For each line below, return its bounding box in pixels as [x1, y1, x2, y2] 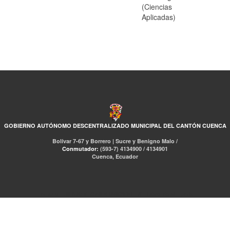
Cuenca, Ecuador [92, 152, 138, 160]
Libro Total [146, 189, 176, 198]
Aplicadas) [142, 11, 176, 22]
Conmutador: [62, 144, 100, 152]
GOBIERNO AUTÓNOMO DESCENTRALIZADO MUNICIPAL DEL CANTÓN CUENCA [4, 121, 226, 129]
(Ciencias [142, 1, 172, 12]
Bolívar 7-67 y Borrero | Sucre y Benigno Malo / [52, 137, 178, 145]
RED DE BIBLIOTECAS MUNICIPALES [41, 189, 142, 198]
